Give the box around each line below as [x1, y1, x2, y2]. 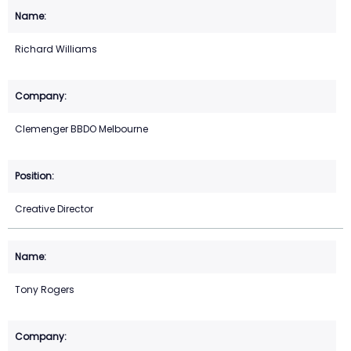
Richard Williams [15, 42, 97, 56]
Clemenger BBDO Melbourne [15, 121, 148, 136]
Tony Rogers [15, 282, 74, 296]
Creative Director [15, 201, 93, 215]
